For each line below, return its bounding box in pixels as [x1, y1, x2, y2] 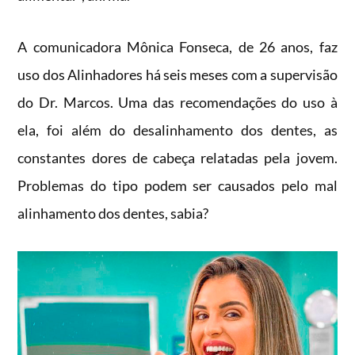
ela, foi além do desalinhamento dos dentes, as [17, 121, 338, 139]
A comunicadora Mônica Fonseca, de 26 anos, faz [17, 38, 338, 56]
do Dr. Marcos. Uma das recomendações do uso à [17, 94, 338, 112]
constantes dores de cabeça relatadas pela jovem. [17, 149, 338, 167]
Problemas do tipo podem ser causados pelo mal [17, 177, 338, 195]
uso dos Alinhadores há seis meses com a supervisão [17, 66, 338, 84]
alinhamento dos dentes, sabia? [17, 204, 212, 223]
